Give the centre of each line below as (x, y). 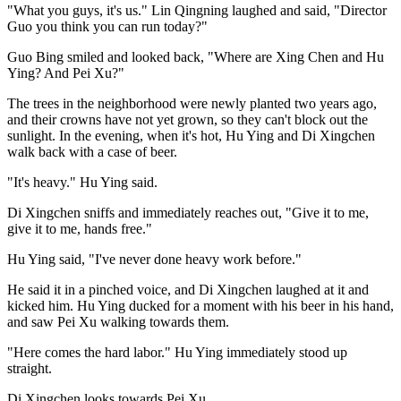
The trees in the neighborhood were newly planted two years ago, (192, 103)
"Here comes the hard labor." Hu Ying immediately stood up (177, 352)
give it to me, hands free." (80, 228)
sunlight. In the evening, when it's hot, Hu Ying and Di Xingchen (191, 135)
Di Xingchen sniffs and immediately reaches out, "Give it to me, (188, 212)
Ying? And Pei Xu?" (66, 73)
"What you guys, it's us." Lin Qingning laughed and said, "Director (197, 10)
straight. (30, 368)
